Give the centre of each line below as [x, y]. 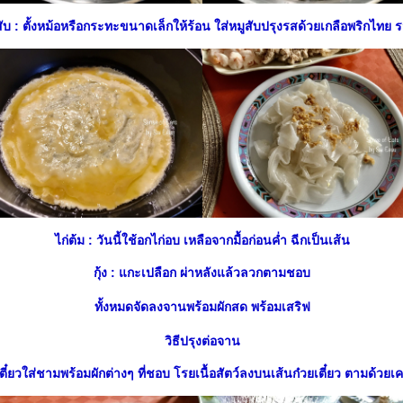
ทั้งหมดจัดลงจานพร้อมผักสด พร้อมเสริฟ [202, 307]
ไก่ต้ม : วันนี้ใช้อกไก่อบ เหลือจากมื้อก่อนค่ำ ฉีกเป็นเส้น [202, 240]
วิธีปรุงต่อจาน [202, 341]
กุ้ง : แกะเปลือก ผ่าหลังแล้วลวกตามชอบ [202, 273]
